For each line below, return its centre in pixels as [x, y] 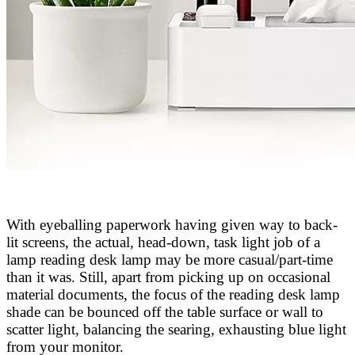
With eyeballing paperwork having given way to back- [172, 224]
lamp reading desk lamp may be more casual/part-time [170, 259]
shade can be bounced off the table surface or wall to [165, 311]
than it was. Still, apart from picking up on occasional [168, 277]
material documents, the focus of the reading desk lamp [173, 294]
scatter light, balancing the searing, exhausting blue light [176, 329]
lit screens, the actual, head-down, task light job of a [163, 242]
